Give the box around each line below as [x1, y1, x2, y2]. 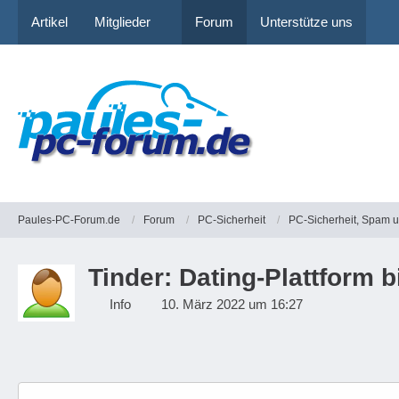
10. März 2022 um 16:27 [161, 297, 303, 312]
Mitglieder [94, 14, 151, 29]
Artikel [31, 14, 68, 29]
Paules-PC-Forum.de [18, 213, 120, 226]
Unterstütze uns [260, 14, 353, 29]
